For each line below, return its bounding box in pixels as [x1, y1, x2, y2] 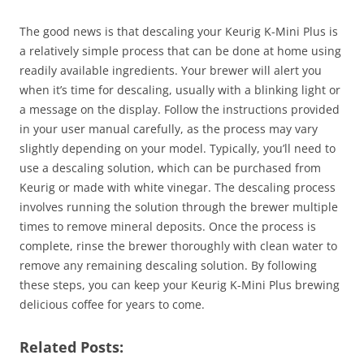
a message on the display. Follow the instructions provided [19, 102, 340, 118]
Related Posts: [19, 337, 123, 357]
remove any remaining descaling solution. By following [19, 258, 317, 274]
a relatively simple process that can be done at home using [19, 43, 341, 59]
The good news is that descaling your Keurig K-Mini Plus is [19, 24, 338, 40]
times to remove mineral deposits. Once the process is [19, 219, 316, 235]
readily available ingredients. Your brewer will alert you [19, 63, 322, 79]
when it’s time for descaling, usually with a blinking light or [19, 82, 340, 98]
